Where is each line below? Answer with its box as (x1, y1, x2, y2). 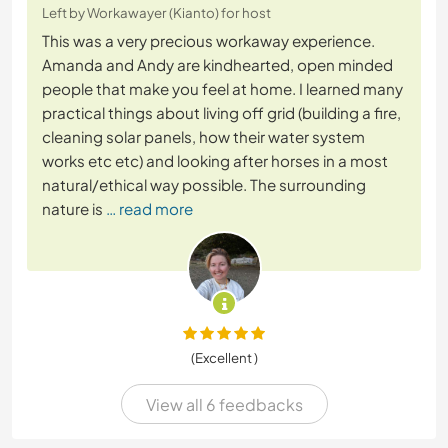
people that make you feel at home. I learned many (42, 79, 403, 99)
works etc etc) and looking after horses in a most (42, 151, 388, 171)
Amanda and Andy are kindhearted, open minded (42, 55, 393, 75)
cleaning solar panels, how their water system (42, 127, 365, 147)
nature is (42, 199, 103, 219)
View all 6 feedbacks (145, 393, 303, 415)
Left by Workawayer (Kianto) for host (42, 4, 271, 22)
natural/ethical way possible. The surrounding (42, 175, 366, 195)
